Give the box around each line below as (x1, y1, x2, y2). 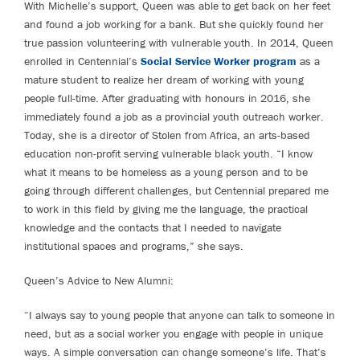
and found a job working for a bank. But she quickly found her (24, 16, 324, 31)
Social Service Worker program (141, 53, 297, 68)
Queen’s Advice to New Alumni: (24, 272, 174, 288)
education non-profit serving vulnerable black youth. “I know (24, 145, 313, 161)
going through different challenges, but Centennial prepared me (24, 182, 329, 198)
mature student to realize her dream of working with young (24, 72, 304, 87)
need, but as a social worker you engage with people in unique (24, 325, 323, 341)
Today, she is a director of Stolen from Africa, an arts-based (24, 127, 310, 142)
